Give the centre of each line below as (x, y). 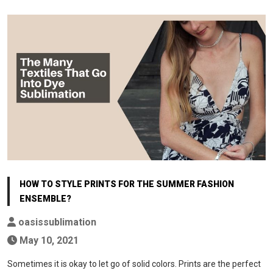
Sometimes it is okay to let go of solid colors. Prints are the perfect (134, 264)
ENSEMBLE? (45, 199)
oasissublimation (56, 222)
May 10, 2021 (48, 241)
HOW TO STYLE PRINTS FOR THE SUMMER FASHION (127, 184)
